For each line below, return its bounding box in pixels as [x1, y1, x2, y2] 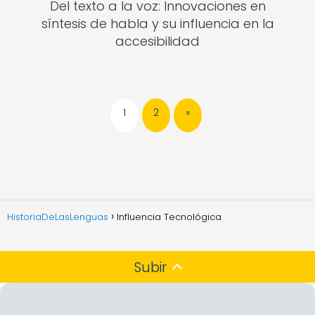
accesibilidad [115, 32, 200, 50]
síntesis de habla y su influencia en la [41, 15, 274, 32]
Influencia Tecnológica [117, 210, 221, 224]
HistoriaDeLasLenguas [7, 210, 108, 224]
